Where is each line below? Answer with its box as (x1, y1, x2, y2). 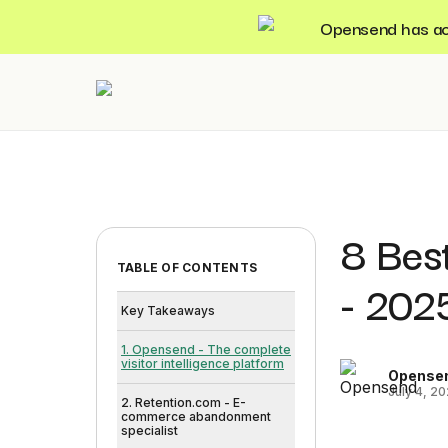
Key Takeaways (121, 303, 215, 318)
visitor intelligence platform (121, 356, 284, 371)
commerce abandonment (121, 409, 271, 424)
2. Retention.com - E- (121, 395, 246, 410)
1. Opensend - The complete (121, 342, 291, 357)
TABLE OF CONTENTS (117, 260, 258, 275)
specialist (121, 423, 178, 438)
